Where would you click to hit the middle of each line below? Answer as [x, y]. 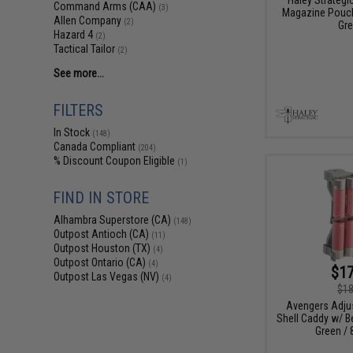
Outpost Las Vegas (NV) [108, 277]
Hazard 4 [75, 35]
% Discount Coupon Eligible [116, 161]
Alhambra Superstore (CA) [114, 220]
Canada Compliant [96, 147]
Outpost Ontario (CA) [101, 262]
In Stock [73, 132]
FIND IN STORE [101, 198]
